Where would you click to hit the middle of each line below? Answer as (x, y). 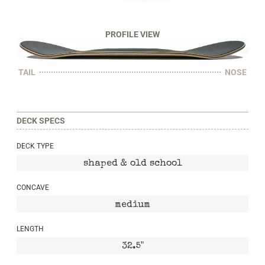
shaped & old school (132, 164)
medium (132, 205)
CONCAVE (33, 188)
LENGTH (30, 229)
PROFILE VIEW (132, 35)
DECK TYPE (35, 146)
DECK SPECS (41, 120)
